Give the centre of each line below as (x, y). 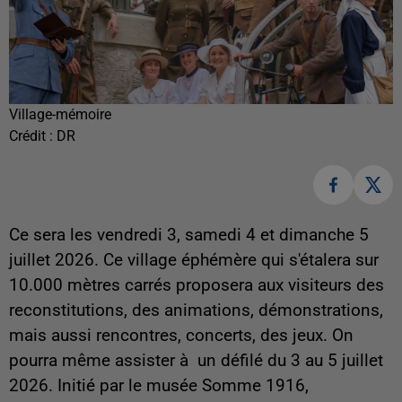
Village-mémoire (60, 114)
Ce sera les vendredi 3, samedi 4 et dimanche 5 (189, 236)
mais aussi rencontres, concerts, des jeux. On (181, 336)
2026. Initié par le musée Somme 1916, (159, 386)
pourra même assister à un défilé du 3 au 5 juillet (196, 361)
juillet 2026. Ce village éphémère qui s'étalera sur (194, 261)
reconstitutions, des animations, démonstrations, (196, 311)
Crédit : (33, 135)
